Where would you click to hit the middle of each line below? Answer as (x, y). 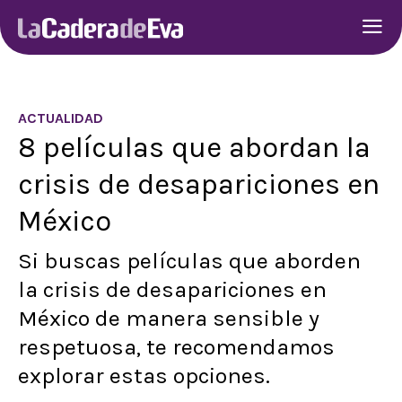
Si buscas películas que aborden (189, 261)
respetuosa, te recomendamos (176, 347)
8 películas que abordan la (194, 147)
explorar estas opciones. (144, 376)
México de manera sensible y (169, 318)
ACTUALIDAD (61, 118)
